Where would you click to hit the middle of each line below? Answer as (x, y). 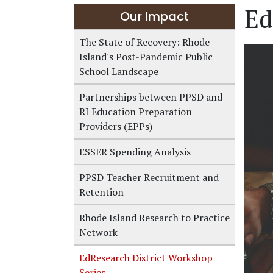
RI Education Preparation (136, 112)
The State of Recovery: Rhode (144, 42)
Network (98, 232)
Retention (101, 192)
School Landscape (119, 71)
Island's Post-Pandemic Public (146, 57)
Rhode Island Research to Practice (154, 218)
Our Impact (154, 16)
